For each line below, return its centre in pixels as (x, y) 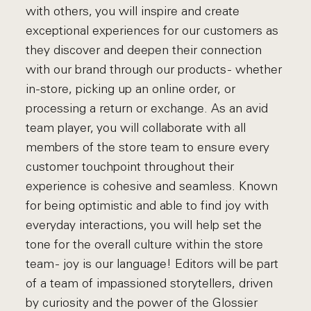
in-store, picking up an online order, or (131, 89)
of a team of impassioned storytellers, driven (150, 283)
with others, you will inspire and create (133, 11)
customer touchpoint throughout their (130, 167)
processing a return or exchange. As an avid (147, 108)
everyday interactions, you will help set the (144, 225)
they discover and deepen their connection (144, 50)
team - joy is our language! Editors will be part (152, 264)
